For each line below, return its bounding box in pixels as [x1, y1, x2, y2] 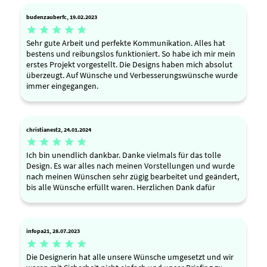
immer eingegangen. [26, 80, 98, 91]
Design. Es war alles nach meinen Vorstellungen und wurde [26, 160, 235, 172]
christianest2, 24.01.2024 [26, 125, 91, 133]
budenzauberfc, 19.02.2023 [26, 13, 97, 21]
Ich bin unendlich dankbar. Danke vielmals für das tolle [26, 150, 221, 161]
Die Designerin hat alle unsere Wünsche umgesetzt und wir [26, 251, 234, 262]
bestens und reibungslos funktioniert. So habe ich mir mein [26, 48, 235, 59]
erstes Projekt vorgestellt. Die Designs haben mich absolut [26, 58, 232, 70]
